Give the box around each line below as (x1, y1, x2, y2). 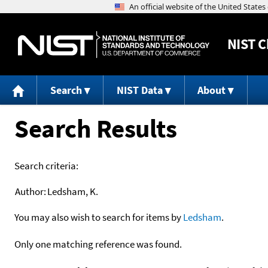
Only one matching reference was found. (14, 237, 182, 251)
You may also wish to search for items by (14, 210, 183, 224)
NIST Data (116, 83, 163, 98)
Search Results (14, 111, 176, 145)
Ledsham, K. (47, 184, 98, 198)
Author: (15, 184, 46, 198)
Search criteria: (14, 159, 78, 172)
